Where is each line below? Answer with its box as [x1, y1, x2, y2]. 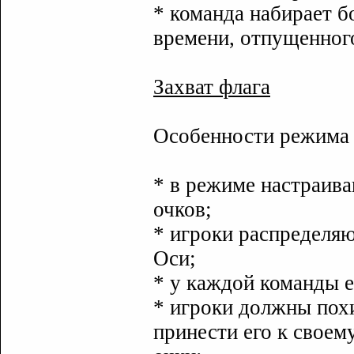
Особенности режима [153, 124, 349, 148]
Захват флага [153, 75, 270, 99]
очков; [153, 198, 212, 221]
